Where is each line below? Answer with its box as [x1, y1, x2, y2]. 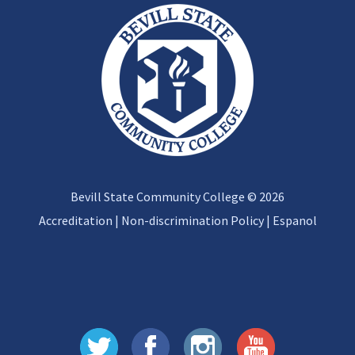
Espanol [272, 212, 317, 228]
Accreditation [38, 212, 113, 228]
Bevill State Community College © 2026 [71, 189, 284, 204]
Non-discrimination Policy [120, 212, 264, 228]
